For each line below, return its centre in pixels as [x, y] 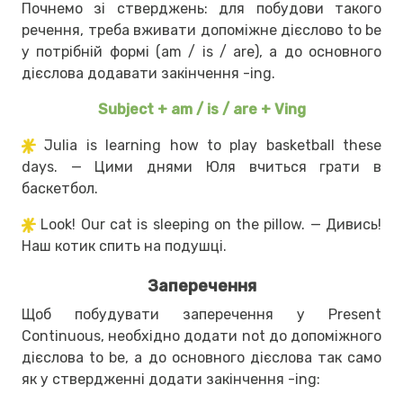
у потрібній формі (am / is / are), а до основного [201, 51]
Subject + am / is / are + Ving [201, 109]
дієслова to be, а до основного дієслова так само [201, 357]
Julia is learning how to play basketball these [213, 145]
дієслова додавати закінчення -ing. [148, 73]
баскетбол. [60, 188]
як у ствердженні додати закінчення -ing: [171, 379]
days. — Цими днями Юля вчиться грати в [201, 166]
